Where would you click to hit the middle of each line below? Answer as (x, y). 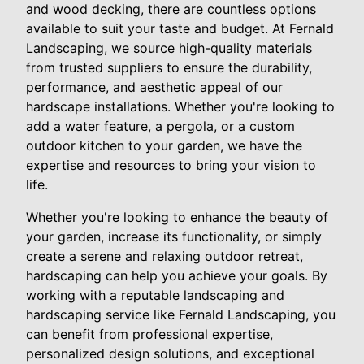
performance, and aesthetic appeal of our (154, 87)
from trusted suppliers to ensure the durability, (169, 68)
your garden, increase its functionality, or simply (174, 237)
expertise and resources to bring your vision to (171, 165)
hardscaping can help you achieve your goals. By (177, 276)
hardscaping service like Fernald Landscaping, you (181, 315)
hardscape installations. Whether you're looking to (180, 107)
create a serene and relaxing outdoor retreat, (165, 256)
